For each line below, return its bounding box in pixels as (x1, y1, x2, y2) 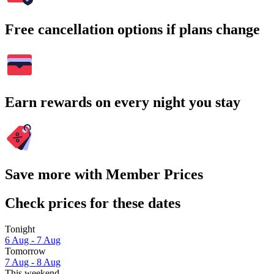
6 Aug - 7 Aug (5, 235, 61, 246)
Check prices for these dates (5, 195, 180, 212)
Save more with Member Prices (5, 166, 203, 183)
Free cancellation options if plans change (5, 21, 260, 37)
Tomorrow (5, 246, 46, 257)
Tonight (5, 224, 35, 235)
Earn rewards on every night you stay (5, 94, 240, 110)
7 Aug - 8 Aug (5, 257, 61, 268)
